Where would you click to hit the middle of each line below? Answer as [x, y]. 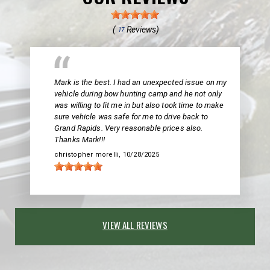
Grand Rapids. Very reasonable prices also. [129, 128]
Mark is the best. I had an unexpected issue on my [141, 82]
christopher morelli [87, 154]
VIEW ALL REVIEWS [135, 224]
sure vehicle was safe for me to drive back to [131, 116]
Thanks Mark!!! [80, 139]
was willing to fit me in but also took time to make [139, 105]
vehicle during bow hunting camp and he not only [138, 93]
